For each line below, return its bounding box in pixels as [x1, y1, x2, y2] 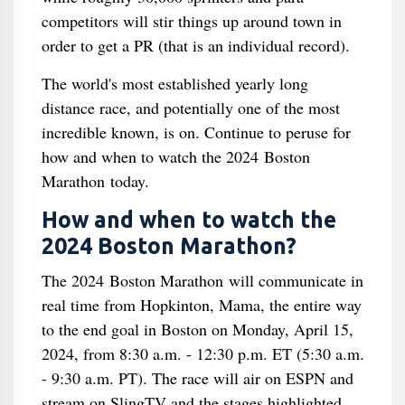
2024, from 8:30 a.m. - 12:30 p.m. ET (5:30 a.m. [41, 343, 364, 364]
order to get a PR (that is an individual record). [41, 34, 350, 56]
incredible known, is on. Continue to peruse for [41, 121, 351, 143]
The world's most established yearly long [41, 72, 308, 94]
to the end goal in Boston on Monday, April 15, [41, 318, 353, 340]
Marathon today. [41, 170, 149, 192]
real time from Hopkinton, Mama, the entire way [41, 294, 362, 316]
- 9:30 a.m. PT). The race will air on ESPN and [41, 367, 353, 389]
